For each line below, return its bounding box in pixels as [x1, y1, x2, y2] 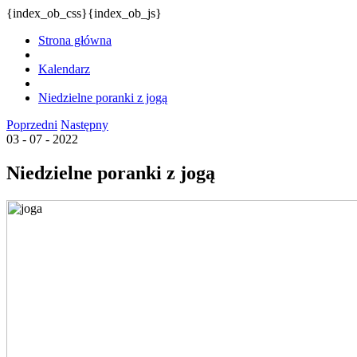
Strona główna [38, 33, 112, 47]
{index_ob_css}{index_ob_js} [6, 6, 162, 20]
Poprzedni [6, 118, 57, 131]
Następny [61, 118, 108, 131]
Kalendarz [38, 62, 90, 76]
